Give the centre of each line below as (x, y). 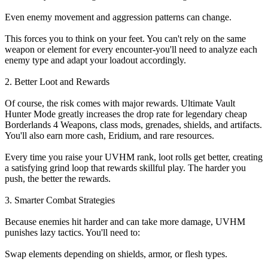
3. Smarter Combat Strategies (60, 200)
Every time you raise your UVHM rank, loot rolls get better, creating (134, 157)
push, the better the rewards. (58, 179)
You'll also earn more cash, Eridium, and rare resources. (109, 136)
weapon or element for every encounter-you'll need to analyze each (131, 50)
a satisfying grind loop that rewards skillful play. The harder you (125, 168)
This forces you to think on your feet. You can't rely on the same (125, 39)
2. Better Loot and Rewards (57, 82)
